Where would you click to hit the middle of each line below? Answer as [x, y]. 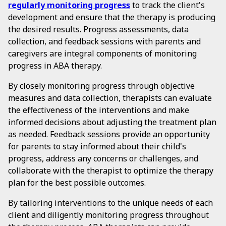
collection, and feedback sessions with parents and [104, 41]
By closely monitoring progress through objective [101, 86]
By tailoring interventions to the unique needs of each [110, 203]
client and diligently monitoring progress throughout [108, 215]
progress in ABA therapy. [55, 66]
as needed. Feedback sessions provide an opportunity [109, 134]
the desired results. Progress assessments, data [98, 29]
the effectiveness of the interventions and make [99, 110]
